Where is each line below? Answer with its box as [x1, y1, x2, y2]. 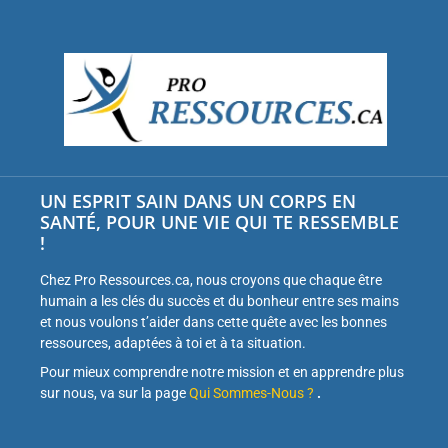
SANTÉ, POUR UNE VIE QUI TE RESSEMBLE [40, 209, 399, 234]
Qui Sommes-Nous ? [189, 384, 314, 401]
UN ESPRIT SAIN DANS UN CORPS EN [40, 188, 356, 213]
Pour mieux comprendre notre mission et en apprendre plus [40, 363, 404, 380]
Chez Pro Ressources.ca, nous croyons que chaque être [40, 271, 382, 288]
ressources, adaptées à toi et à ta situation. [40, 334, 306, 351]
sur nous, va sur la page [40, 384, 186, 401]
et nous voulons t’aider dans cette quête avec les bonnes [40, 313, 387, 330]
